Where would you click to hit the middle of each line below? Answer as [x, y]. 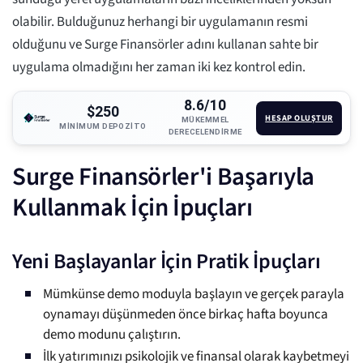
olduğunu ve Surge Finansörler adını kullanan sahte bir [165, 45]
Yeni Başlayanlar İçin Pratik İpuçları [167, 262]
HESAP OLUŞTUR [299, 117]
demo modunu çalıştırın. [112, 335]
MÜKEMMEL [205, 120]
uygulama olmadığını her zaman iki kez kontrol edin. [159, 68]
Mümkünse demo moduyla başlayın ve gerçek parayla [194, 295]
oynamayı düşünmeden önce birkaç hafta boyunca [186, 315]
